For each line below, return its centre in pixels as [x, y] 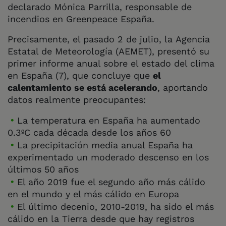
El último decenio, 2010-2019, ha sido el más [116, 206]
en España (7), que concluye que [80, 75]
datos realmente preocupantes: [77, 99]
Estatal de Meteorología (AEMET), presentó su [108, 51]
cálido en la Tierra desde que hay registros [101, 218]
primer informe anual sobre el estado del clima [111, 63]
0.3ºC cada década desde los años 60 [89, 132]
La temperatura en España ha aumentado [109, 120]
